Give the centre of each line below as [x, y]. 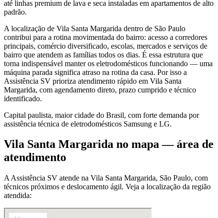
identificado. [23, 98]
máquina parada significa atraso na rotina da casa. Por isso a [95, 72]
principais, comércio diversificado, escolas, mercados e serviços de [106, 46]
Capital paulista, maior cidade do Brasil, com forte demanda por [101, 115]
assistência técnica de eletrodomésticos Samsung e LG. [88, 124]
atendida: [18, 196]
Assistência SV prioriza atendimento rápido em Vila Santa [93, 81]
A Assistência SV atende [43, 178]
